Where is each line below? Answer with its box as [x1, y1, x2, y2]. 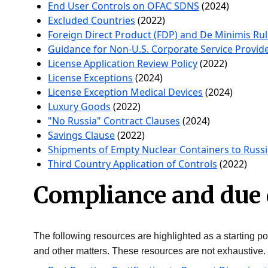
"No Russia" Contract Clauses [48, 114, 180, 127]
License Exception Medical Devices [48, 86, 203, 99]
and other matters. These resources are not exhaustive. [33, 246, 266, 256]
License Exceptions [48, 71, 133, 84]
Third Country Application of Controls [48, 157, 217, 170]
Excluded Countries [48, 14, 135, 27]
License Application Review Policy [48, 57, 197, 70]
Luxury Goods [48, 100, 111, 113]
